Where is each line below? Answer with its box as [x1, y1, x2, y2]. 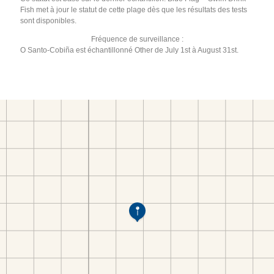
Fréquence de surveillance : [91, 34, 183, 43]
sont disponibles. [20, 16, 77, 25]
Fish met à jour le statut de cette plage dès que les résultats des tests [20, 5, 248, 14]
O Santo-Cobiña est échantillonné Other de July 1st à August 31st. [20, 45, 239, 54]
